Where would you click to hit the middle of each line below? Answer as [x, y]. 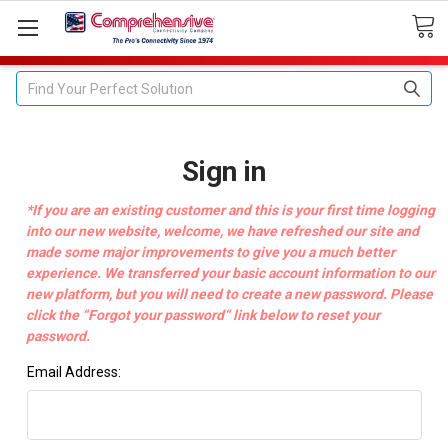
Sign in [224, 171]
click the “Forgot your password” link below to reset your [202, 314]
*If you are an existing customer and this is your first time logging [230, 209]
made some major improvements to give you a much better [210, 251]
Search [38, 81]
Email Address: [73, 371]
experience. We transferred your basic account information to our [230, 272]
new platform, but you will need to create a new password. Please [229, 293]
